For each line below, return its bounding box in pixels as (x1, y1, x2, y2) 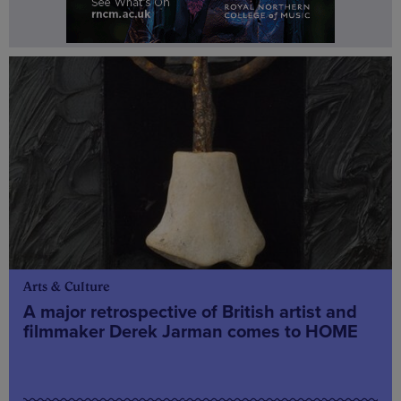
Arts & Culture (23, 277, 110, 294)
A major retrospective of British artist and (23, 301, 357, 323)
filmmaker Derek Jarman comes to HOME (23, 320, 358, 343)
